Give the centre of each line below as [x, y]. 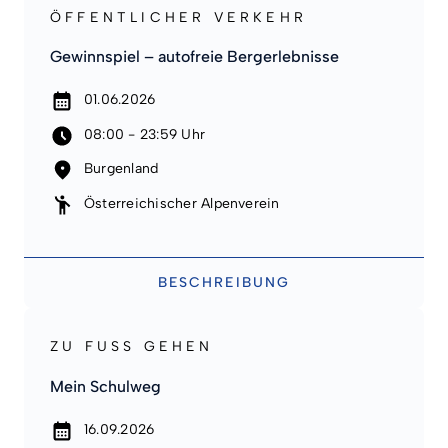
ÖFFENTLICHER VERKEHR [178, 17]
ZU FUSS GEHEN [132, 347]
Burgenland [121, 169]
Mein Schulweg [105, 386]
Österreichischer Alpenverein [182, 203]
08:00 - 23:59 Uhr [145, 134]
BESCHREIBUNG [224, 283]
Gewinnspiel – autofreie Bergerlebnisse [194, 57]
